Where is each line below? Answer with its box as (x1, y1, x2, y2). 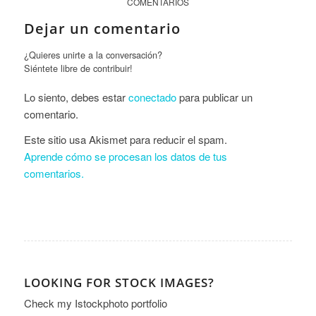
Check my (23, 296, 75, 310)
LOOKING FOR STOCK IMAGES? (23, 274, 214, 291)
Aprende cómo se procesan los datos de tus (23, 149, 227, 164)
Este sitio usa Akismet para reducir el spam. (23, 132, 227, 147)
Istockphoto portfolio (74, 296, 167, 310)
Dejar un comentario (23, 18, 181, 38)
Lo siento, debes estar (23, 89, 128, 104)
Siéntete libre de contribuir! (23, 61, 133, 75)
